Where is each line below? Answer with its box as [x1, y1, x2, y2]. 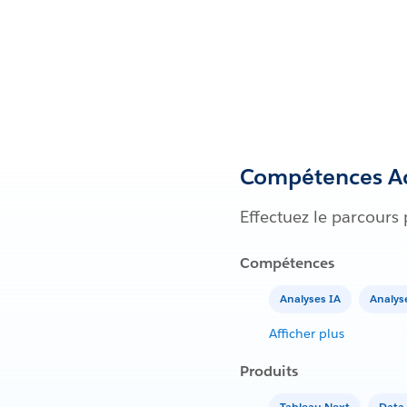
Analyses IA [280, 291, 341, 307]
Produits [240, 361, 298, 381]
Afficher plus [269, 324, 344, 342]
